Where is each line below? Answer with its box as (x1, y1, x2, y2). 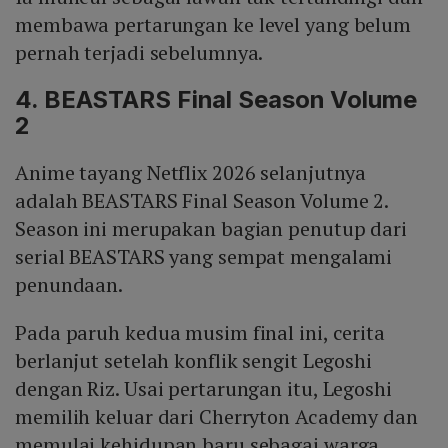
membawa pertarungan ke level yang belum (15, 10, 412, 38)
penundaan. (15, 270, 124, 298)
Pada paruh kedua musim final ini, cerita (15, 318, 385, 346)
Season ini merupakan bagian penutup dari (15, 214, 407, 242)
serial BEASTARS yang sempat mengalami (15, 242, 393, 270)
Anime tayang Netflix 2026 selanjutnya (15, 158, 367, 186)
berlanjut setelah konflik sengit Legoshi (15, 346, 372, 374)
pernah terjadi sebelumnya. (15, 38, 264, 66)
